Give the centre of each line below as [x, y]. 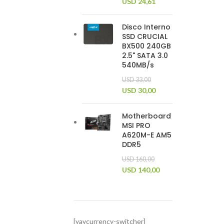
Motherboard [146, 116]
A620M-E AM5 [147, 135]
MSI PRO [136, 125]
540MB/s [138, 65]
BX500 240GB [146, 46]
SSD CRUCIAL [145, 36]
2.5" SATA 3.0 [145, 55]
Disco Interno [146, 27]
